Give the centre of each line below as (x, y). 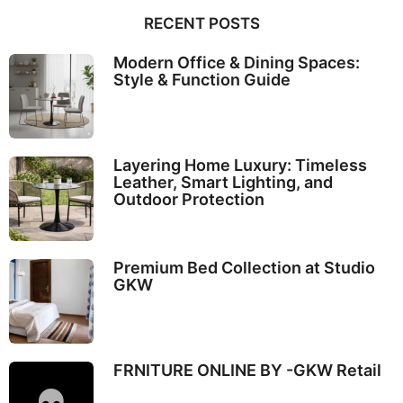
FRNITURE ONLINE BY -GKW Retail (247, 371)
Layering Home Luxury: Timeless (240, 165)
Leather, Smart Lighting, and (223, 182)
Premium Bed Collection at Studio (244, 267)
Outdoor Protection (188, 199)
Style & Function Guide (201, 79)
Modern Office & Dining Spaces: (236, 62)
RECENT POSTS (201, 23)
